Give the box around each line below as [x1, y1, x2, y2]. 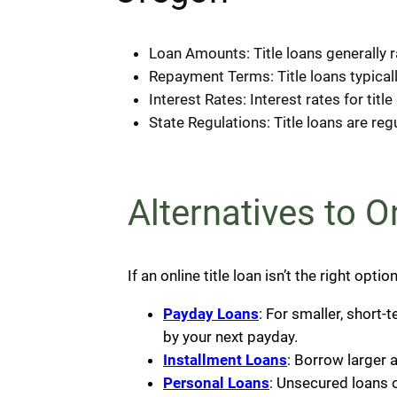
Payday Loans [163, 305, 259, 323]
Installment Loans [163, 351, 287, 370]
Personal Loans [163, 374, 269, 393]
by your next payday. [163, 328, 298, 346]
